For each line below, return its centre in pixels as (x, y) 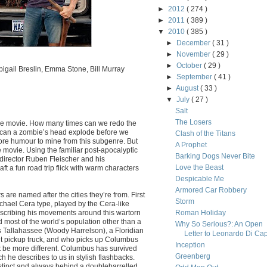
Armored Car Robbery (211, 190)
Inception (190, 245)
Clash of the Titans (205, 133)
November (195, 54)
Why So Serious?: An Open (219, 224)
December (195, 43)
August (188, 88)
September (195, 77)
